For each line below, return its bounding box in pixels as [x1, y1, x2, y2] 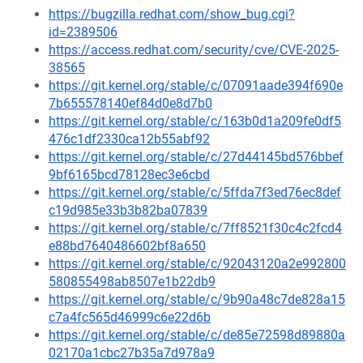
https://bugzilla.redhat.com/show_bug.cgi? [49, 6, 295, 22]
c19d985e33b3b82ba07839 [49, 203, 207, 218]
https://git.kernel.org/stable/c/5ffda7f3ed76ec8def [49, 185, 341, 200]
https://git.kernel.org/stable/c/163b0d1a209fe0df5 [49, 113, 341, 129]
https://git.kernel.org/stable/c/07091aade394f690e [49, 78, 343, 93]
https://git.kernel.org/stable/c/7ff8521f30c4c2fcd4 [49, 220, 342, 236]
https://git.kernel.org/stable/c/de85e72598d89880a [49, 327, 345, 343]
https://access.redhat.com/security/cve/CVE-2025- [49, 42, 339, 58]
